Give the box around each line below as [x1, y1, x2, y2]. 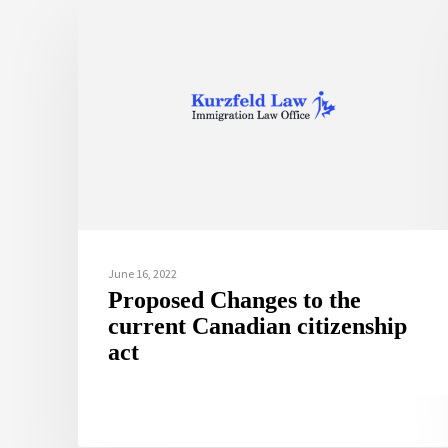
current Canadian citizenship [108, 313, 408, 340]
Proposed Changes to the [108, 287, 362, 314]
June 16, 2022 [108, 266, 178, 282]
